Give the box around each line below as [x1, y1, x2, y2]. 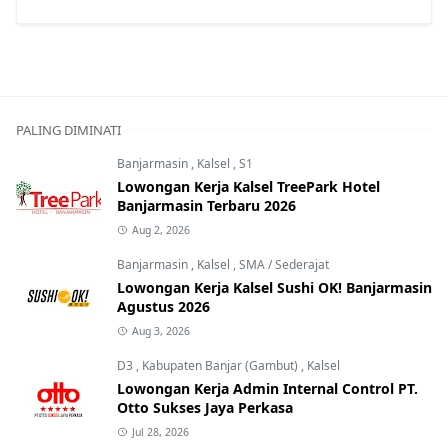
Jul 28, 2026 [131, 424, 189, 439]
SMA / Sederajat [239, 255, 329, 273]
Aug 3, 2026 [131, 323, 190, 338]
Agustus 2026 [117, 296, 210, 316]
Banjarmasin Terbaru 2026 [117, 195, 296, 215]
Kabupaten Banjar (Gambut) [142, 356, 301, 374]
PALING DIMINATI [16, 120, 121, 139]
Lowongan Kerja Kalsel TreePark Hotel [117, 176, 380, 196]
